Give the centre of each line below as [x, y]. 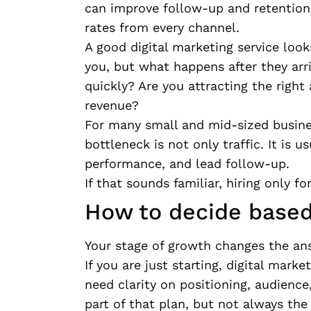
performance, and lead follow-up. [187, 163]
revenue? [112, 105]
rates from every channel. [162, 27]
